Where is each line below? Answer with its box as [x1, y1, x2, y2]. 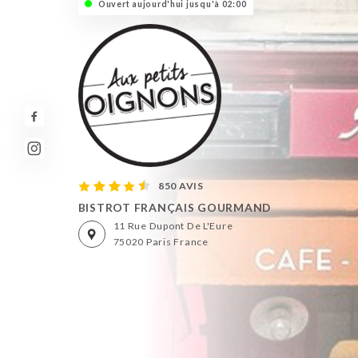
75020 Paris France [113, 236, 209, 249]
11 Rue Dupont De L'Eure [113, 220, 233, 233]
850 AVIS [157, 179, 204, 192]
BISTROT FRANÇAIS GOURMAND [78, 200, 272, 214]
